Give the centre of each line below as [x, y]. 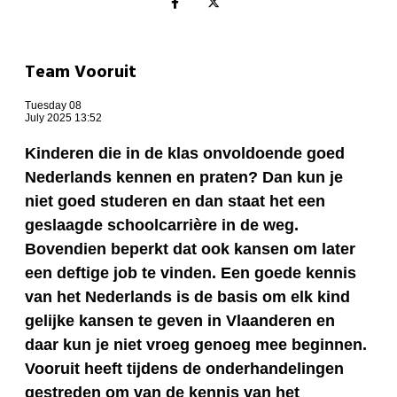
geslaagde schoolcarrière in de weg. [162, 226]
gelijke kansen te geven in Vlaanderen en [180, 321]
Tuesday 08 [53, 106]
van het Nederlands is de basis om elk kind [187, 297]
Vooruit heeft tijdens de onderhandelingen [184, 369]
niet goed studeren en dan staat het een [175, 202]
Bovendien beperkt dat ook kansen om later [190, 249]
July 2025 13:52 [63, 118]
